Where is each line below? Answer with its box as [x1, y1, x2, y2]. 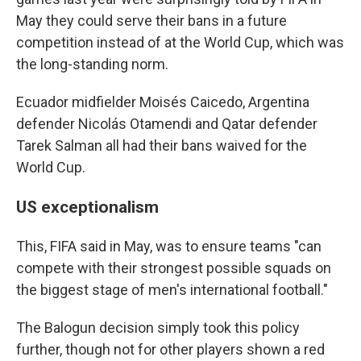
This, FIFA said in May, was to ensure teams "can [16, 238, 322, 255]
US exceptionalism [16, 197, 159, 217]
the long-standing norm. [16, 56, 168, 73]
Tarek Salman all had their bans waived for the [16, 137, 307, 154]
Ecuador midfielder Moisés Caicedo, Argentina [16, 93, 309, 110]
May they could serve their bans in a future [16, 12, 287, 29]
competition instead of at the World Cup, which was [16, 34, 344, 51]
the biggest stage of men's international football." [16, 281, 328, 298]
